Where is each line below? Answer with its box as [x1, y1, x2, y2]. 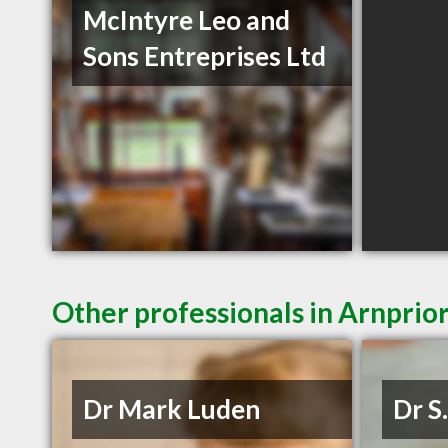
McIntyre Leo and [83, 4, 291, 37]
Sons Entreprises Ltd [83, 40, 327, 73]
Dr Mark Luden [83, 393, 261, 426]
